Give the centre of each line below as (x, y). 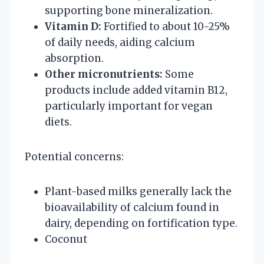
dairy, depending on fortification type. (141, 223)
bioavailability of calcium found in (132, 207)
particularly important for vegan (129, 106)
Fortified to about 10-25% (166, 26)
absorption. (74, 58)
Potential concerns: (74, 156)
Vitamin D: (73, 26)
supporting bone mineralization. (129, 10)
